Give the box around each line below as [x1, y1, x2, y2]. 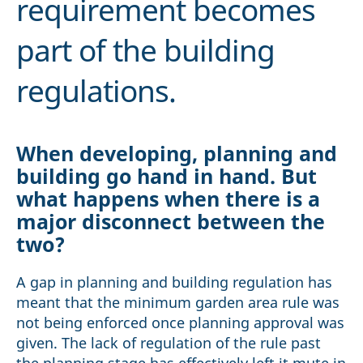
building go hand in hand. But [16, 162, 317, 190]
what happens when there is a [16, 185, 320, 212]
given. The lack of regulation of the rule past [16, 333, 321, 353]
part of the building [16, 29, 275, 71]
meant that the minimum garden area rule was [16, 293, 340, 313]
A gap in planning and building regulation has [16, 272, 332, 293]
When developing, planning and [16, 139, 337, 167]
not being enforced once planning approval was [16, 313, 344, 333]
